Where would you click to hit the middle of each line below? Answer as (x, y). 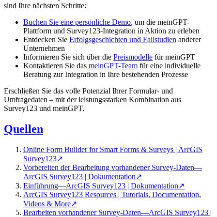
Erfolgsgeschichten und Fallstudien (123, 39)
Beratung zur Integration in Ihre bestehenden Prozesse (106, 74)
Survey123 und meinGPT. (44, 108)
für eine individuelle (169, 65)
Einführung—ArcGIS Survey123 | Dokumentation (101, 186)
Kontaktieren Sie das (56, 65)
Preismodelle (133, 57)
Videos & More (47, 203)
